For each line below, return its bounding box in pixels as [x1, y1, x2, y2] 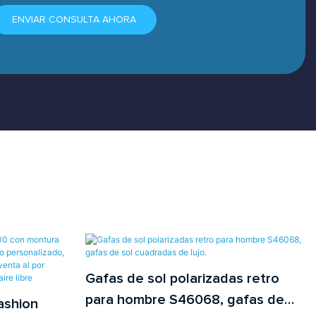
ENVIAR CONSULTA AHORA [11, 15, 136, 25]
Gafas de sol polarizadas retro [85, 272, 279, 286]
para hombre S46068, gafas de [85, 293, 284, 308]
